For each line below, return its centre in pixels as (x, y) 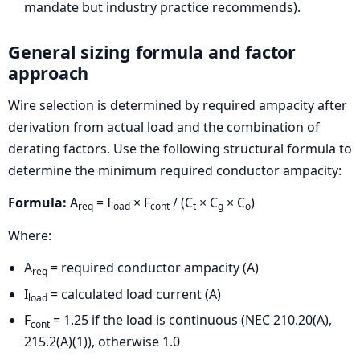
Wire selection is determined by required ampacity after (178, 105)
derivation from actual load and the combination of (164, 127)
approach (49, 72)
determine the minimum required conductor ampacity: (175, 170)
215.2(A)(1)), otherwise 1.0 (102, 342)
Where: (30, 235)
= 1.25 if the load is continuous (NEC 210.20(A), (191, 320)
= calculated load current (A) (134, 294)
